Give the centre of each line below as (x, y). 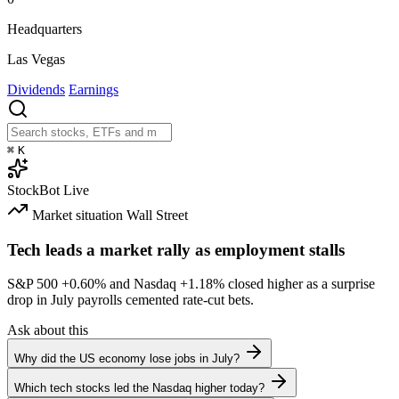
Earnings (94, 89)
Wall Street (157, 215)
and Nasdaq (143, 284)
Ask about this (48, 330)
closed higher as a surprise (300, 284)
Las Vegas (36, 59)
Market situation (77, 215)
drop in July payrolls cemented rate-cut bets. (130, 300)
